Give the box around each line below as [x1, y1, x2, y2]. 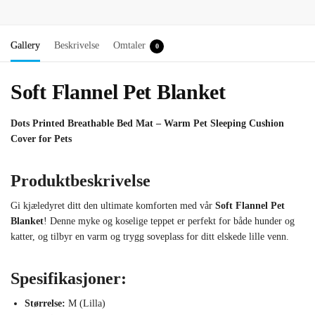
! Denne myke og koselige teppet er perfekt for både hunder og [44, 216, 295, 227]
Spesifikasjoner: [11, 269, 127, 288]
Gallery [11, 40, 40, 51]
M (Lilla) [65, 298, 105, 309]
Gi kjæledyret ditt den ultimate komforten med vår [11, 200, 215, 212]
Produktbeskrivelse [11, 172, 150, 191]
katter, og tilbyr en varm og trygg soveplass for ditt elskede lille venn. [11, 231, 289, 243]
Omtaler [113, 40, 146, 51]
